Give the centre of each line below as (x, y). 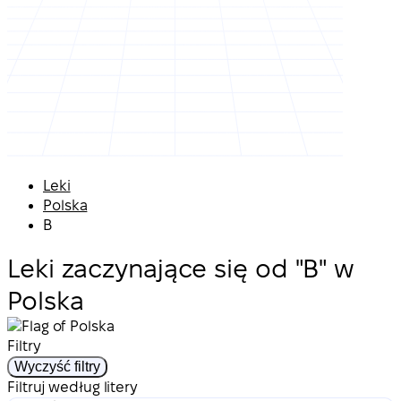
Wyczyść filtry (57, 366)
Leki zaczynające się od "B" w (181, 268)
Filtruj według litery (72, 387)
